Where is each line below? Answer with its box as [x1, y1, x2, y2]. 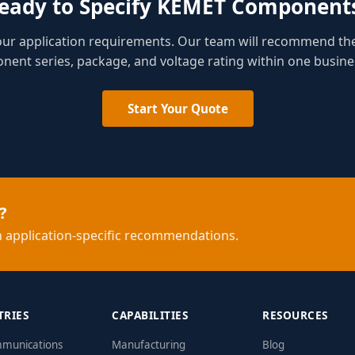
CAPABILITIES [112, 307, 188, 323]
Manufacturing [112, 337, 185, 352]
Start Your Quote [127, 100, 228, 116]
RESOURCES [262, 307, 328, 323]
